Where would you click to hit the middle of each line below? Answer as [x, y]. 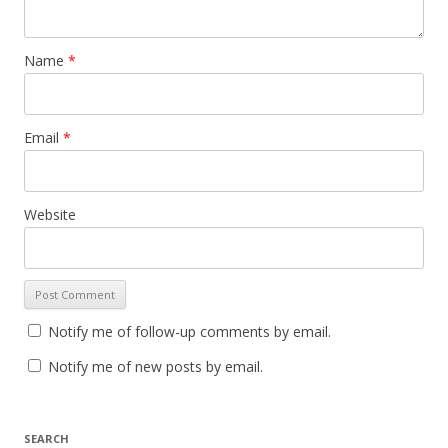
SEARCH [46, 438]
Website [50, 214]
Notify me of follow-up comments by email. [189, 331]
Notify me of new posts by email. [155, 366]
